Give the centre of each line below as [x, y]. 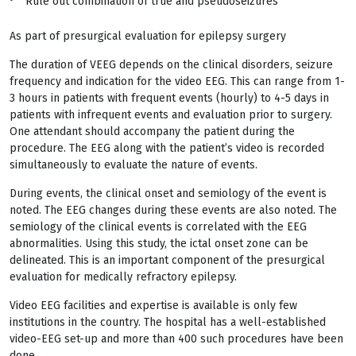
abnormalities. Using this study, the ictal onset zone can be [159, 244]
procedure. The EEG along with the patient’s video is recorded [167, 148]
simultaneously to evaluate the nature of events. [133, 165]
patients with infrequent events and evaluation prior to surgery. [171, 115]
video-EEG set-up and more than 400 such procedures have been [176, 339]
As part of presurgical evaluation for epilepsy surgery [148, 36]
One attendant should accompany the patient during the [152, 132]
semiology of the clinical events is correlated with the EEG [158, 227]
